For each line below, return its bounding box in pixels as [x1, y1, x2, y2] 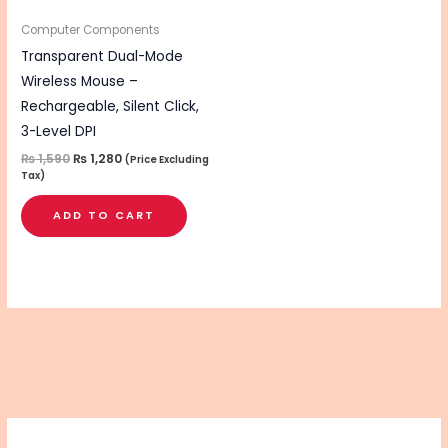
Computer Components [21, 22, 161, 39]
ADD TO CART [53, 207, 156, 223]
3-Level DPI [21, 122, 97, 142]
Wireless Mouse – [21, 72, 139, 92]
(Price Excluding [125, 153, 210, 167]
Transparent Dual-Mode [21, 47, 184, 67]
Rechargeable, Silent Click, [21, 97, 200, 117]
